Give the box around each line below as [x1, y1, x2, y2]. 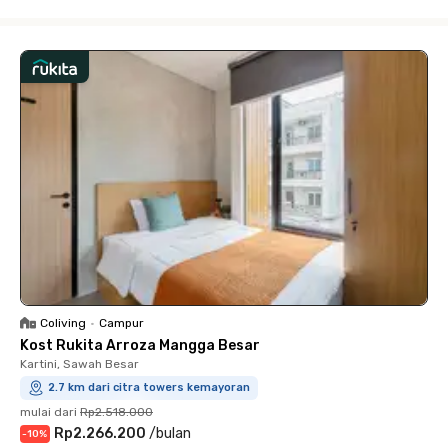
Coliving [40, 315, 86, 330]
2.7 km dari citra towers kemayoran [48, 380, 250, 394]
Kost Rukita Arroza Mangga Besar [20, 336, 260, 354]
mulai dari [20, 404, 77, 419]
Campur [99, 315, 144, 330]
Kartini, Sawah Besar [20, 356, 139, 371]
